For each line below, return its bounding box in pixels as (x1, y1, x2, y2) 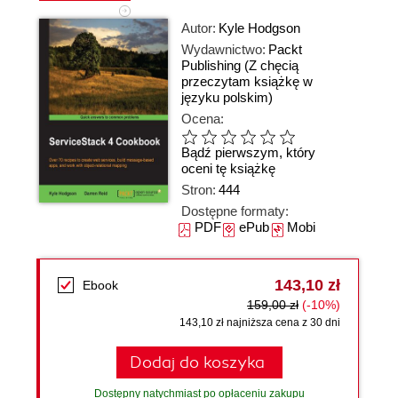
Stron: (181, 182, 216, 197)
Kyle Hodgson (219, 20, 300, 36)
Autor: (181, 20, 216, 36)
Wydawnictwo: (181, 42, 266, 57)
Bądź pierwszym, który (181, 145, 315, 161)
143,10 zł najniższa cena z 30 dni (179, 316, 340, 329)
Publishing (181, 58, 241, 73)
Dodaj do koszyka (129, 353, 265, 372)
